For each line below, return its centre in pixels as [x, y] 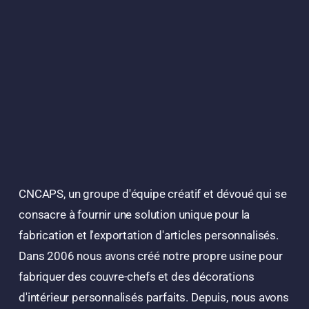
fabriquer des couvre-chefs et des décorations [137, 277]
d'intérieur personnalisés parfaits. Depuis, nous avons [154, 298]
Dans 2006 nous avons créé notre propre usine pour [151, 256]
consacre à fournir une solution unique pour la [134, 215]
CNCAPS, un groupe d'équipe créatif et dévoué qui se [153, 194]
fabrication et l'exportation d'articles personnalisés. [149, 236]
